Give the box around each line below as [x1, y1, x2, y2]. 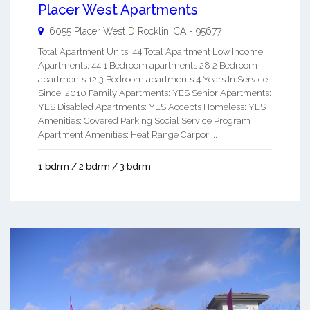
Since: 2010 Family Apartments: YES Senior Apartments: [38, 87, 271, 98]
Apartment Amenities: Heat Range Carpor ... [38, 129, 217, 140]
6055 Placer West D [49, 25, 135, 37]
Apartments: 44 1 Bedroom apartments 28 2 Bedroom [38, 60, 257, 71]
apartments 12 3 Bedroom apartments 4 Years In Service [38, 73, 268, 84]
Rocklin [138, 25, 169, 37]
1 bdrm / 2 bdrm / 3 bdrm [38, 161, 151, 172]
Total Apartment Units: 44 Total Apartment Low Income [38, 46, 263, 57]
